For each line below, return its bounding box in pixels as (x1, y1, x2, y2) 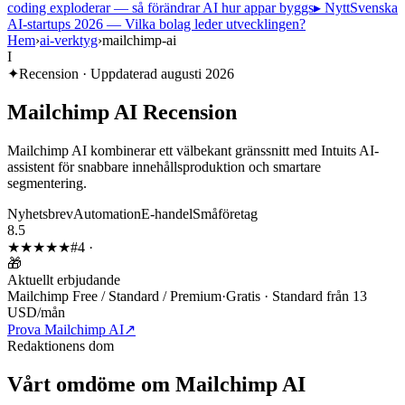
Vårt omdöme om (7, 372, 175, 396)
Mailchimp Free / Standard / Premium (7, 287, 221, 304)
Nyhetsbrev (7, 205, 73, 221)
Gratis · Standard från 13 (226, 287, 367, 304)
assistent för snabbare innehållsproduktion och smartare (7, 158, 321, 174)
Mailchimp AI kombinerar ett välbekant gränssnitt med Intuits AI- (7, 142, 379, 158)
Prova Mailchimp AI (7, 321, 124, 337)
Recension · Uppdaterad (19, 66, 161, 81)
